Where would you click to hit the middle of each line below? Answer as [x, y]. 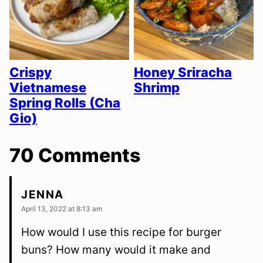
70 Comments [75, 156]
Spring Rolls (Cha [65, 103]
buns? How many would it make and [116, 250]
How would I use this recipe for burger [121, 232]
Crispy [31, 73]
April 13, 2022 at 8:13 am [62, 209]
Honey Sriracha [183, 73]
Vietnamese [48, 88]
